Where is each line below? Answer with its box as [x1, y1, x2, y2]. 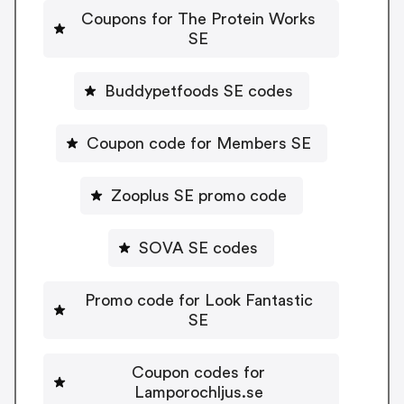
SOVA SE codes [139, 239, 258, 256]
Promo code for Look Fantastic [84, 291, 313, 308]
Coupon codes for [132, 363, 265, 381]
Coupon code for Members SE [86, 134, 311, 151]
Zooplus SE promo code [110, 187, 287, 204]
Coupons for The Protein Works [81, 10, 316, 27]
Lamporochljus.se [133, 383, 263, 400]
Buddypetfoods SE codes [104, 82, 293, 99]
